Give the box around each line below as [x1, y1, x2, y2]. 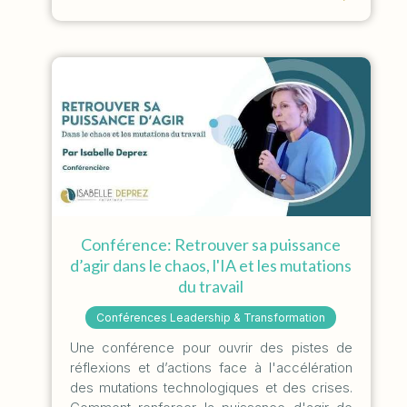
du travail [178, 276, 244, 297]
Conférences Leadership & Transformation [96, 311, 326, 325]
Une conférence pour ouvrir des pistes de [69, 339, 352, 357]
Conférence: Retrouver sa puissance [81, 234, 342, 255]
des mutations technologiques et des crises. [69, 379, 352, 397]
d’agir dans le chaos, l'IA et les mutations [70, 255, 352, 276]
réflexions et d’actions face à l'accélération [69, 359, 352, 377]
